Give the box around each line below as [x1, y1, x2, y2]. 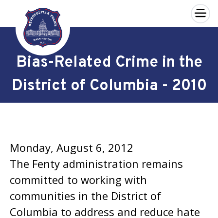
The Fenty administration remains [10, 156, 183, 171]
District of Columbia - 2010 [11, 76, 207, 96]
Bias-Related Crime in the [16, 53, 202, 73]
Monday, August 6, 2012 [10, 140, 133, 155]
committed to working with [10, 172, 147, 187]
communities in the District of [10, 188, 161, 203]
